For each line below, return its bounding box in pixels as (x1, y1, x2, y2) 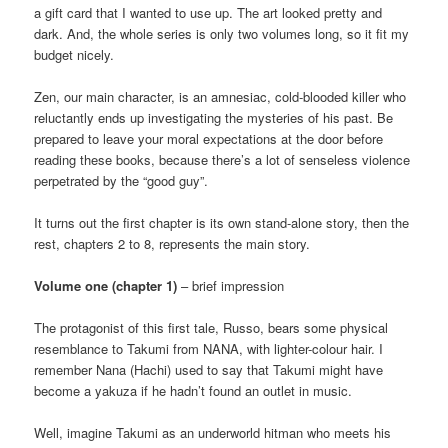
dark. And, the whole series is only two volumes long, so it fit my (34, 23, 410, 43)
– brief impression (177, 276, 285, 296)
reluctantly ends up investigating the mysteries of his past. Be (34, 107, 394, 127)
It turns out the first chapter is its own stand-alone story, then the (34, 213, 410, 232)
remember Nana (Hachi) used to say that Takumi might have (34, 360, 384, 380)
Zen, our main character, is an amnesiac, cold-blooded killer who (34, 86, 407, 106)
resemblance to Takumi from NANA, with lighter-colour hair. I (34, 339, 384, 359)
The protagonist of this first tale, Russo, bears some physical (34, 318, 389, 338)
